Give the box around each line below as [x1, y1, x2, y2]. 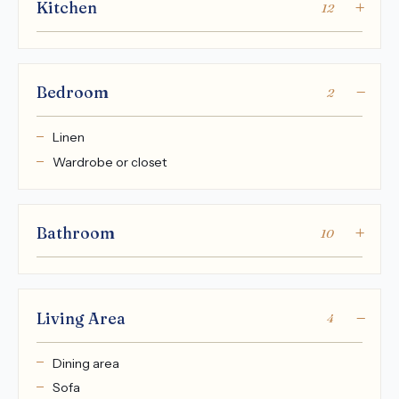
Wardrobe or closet [52, 154, 167, 171]
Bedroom [37, 83, 109, 102]
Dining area [52, 354, 119, 371]
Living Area [37, 308, 126, 328]
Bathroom [37, 224, 115, 243]
